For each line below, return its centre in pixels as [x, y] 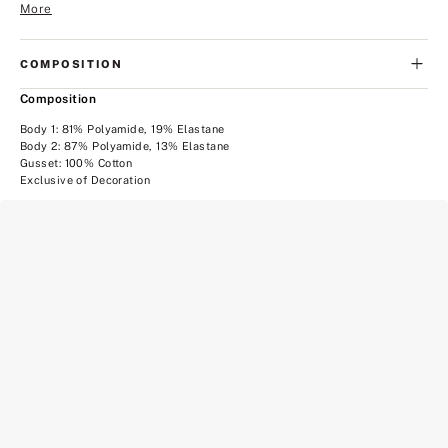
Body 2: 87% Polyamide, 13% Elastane [125, 145]
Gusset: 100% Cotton [76, 162]
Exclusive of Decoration [85, 179]
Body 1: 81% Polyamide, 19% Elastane [122, 128]
